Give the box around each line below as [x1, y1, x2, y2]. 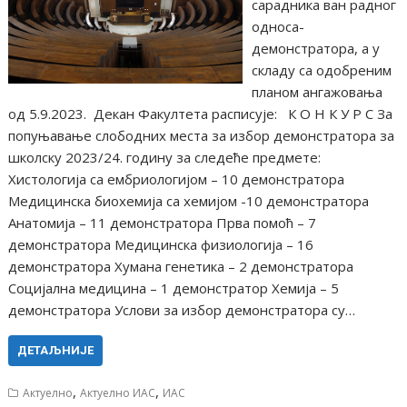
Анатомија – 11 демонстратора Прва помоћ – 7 [8, 213, 317, 232]
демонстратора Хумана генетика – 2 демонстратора [8, 256, 354, 275]
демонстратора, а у [251, 38, 380, 57]
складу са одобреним [251, 60, 392, 79]
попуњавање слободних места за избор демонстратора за [8, 125, 395, 144]
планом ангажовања [251, 82, 382, 101]
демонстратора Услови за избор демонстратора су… [8, 300, 356, 319]
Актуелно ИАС [80, 384, 156, 401]
